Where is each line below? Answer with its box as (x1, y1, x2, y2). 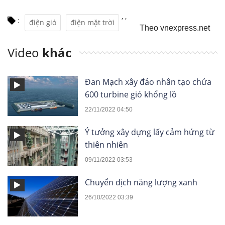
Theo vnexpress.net (140, 24, 210, 33)
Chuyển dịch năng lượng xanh (85, 177, 197, 188)
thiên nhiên (85, 139, 128, 151)
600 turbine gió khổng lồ (85, 89, 177, 100)
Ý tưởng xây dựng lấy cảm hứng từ (85, 127, 214, 138)
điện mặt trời (70, 18, 115, 28)
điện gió (29, 18, 56, 28)
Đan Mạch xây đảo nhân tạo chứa (85, 76, 211, 88)
